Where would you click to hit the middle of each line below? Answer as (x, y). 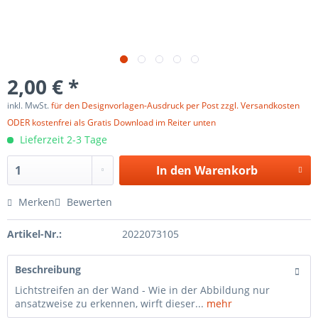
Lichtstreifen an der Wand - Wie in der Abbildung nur (142, 290)
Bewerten (88, 202)
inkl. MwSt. (29, 105)
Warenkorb (226, 170)
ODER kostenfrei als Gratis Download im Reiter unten (111, 122)
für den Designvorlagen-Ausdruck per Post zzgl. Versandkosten (175, 105)
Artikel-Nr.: (34, 234)
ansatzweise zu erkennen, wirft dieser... (109, 303)
